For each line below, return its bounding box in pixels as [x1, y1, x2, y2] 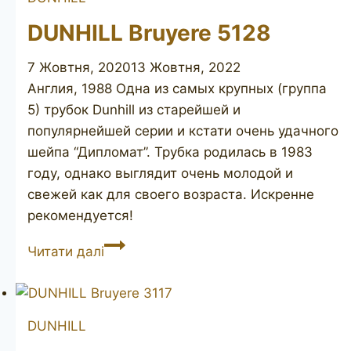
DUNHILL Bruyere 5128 [27, 20, 271, 47]
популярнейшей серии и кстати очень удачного [27, 123, 338, 139]
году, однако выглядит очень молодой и [27, 165, 293, 182]
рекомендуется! [27, 208, 133, 224]
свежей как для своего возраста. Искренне [27, 186, 314, 203]
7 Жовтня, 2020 [27, 60, 131, 76]
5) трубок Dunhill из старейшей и [27, 102, 241, 118]
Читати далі [27, 244, 104, 260]
